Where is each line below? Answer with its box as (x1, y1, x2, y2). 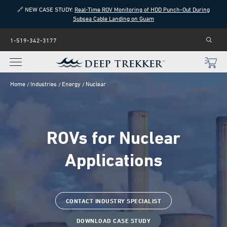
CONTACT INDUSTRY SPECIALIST (65, 197, 162, 205)
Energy (62, 80, 81, 88)
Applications (64, 150, 163, 170)
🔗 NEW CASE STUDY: (17, 6, 74, 13)
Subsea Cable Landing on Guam (73, 15, 154, 22)
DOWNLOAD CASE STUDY (76, 217, 151, 224)
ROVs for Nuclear (47, 128, 180, 148)
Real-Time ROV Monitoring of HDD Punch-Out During (74, 6, 210, 13)
